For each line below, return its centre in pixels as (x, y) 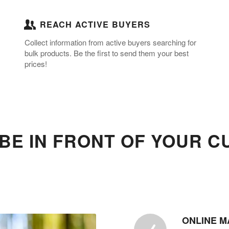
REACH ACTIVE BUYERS (95, 25)
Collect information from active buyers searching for (110, 42)
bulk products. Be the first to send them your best (107, 53)
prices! (36, 64)
